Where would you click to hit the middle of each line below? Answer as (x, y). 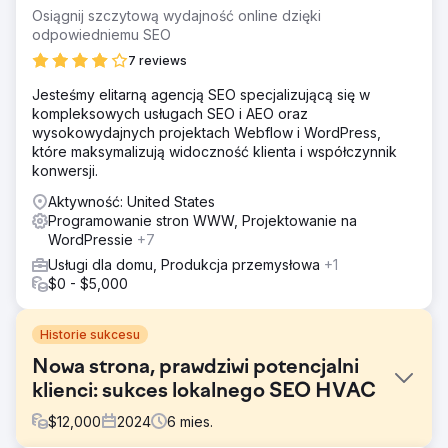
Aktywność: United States (131, 201)
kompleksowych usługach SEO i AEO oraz (170, 113)
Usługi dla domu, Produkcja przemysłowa (186, 264)
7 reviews (157, 60)
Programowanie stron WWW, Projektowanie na (202, 220)
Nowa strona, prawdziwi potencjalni (195, 367)
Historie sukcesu (90, 334)
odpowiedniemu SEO (101, 34)
